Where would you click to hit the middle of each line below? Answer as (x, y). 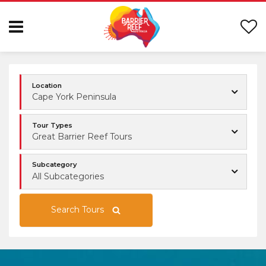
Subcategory (54, 165)
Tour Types (52, 125)
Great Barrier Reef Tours (82, 136)
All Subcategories (68, 176)
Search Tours (77, 210)
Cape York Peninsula (74, 97)
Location (47, 85)
